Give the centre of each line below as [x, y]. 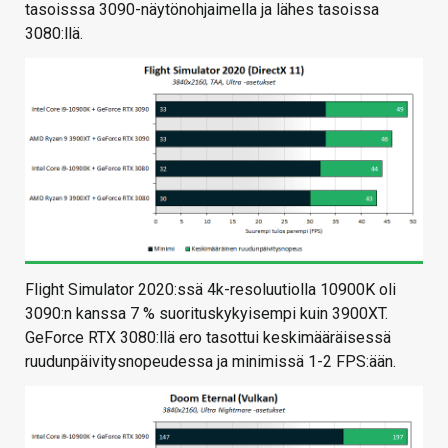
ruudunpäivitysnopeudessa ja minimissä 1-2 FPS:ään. [210, 361]
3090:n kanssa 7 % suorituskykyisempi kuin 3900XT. [206, 313]
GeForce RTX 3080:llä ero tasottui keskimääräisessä [208, 337]
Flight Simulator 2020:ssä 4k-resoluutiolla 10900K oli [210, 289]
